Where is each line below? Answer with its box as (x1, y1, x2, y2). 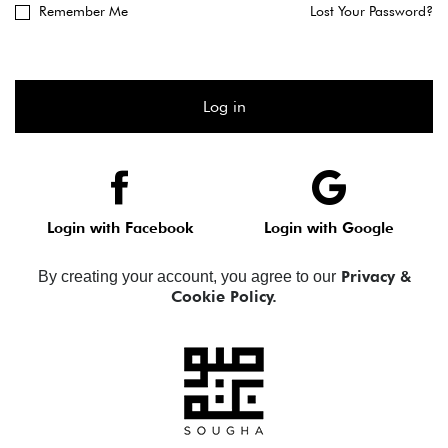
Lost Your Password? (310, 3, 433, 19)
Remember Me (39, 3, 128, 19)
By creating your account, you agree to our (37, 268, 336, 285)
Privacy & (335, 267, 411, 286)
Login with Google (263, 219, 394, 237)
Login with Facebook (46, 219, 193, 237)
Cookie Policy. (171, 287, 277, 306)
